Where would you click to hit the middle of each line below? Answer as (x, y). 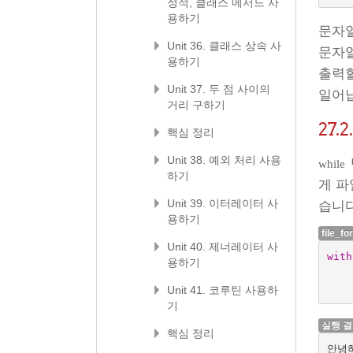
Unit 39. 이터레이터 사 (223, 203)
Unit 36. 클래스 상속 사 (224, 46)
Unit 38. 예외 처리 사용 (224, 160)
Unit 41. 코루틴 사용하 (223, 290)
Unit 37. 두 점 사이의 (219, 89)
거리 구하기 (196, 105)
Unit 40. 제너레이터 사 (223, 247)
